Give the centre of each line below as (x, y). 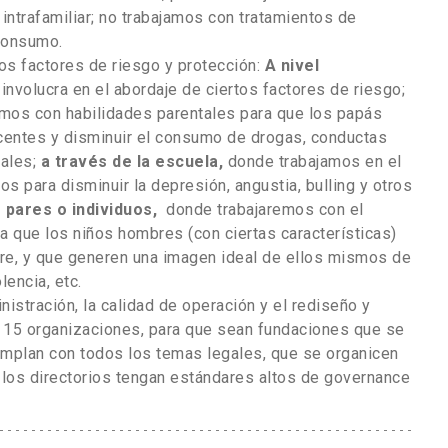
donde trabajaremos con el (262, 209)
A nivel (291, 65)
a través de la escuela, (134, 161)
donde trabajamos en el (314, 161)
